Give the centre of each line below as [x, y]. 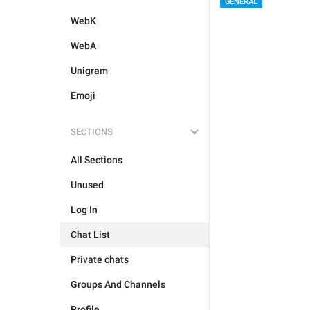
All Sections [97, 160]
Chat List [90, 235]
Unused [87, 185]
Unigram [89, 71]
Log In [84, 210]
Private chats [100, 259]
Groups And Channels [118, 284]
